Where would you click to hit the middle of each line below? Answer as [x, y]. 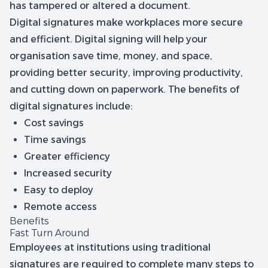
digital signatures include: [71, 106]
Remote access [60, 207]
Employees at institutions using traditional [110, 247]
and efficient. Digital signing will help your [109, 39]
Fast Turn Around [51, 233]
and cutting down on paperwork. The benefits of [124, 89]
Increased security [68, 173]
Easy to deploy [59, 190]
